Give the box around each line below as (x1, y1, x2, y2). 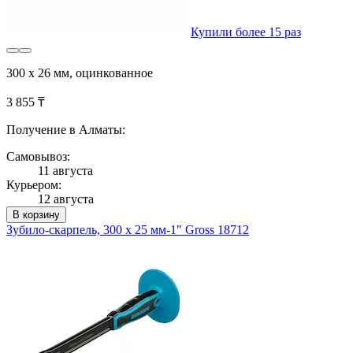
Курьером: (6, 177, 61, 191)
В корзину (13, 208, 60, 221)
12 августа (38, 191, 94, 206)
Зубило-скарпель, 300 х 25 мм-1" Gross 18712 (6, 222, 249, 236)
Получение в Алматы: (6, 122, 125, 136)
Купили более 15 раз (191, 24, 301, 39)
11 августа (38, 163, 93, 177)
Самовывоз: (6, 149, 70, 163)
